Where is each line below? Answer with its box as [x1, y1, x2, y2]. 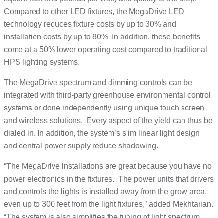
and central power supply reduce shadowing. [4, 142, 158, 150]
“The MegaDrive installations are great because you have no [4, 162, 212, 171]
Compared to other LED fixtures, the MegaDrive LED [4, 7, 184, 16]
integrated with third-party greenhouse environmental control [4, 91, 211, 100]
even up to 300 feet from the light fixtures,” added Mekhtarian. [4, 200, 213, 209]
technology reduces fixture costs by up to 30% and [4, 20, 176, 29]
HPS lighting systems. [4, 58, 82, 67]
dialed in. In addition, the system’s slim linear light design [4, 129, 200, 138]
